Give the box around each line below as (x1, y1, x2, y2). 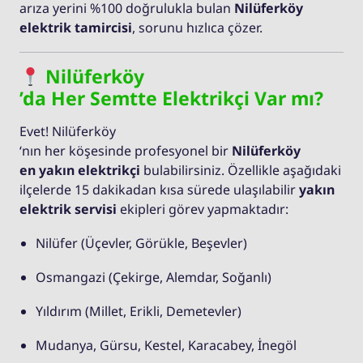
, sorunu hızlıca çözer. (132, 19, 263, 37)
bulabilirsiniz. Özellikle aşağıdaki (140, 161, 341, 180)
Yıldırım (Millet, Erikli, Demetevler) (36, 302, 241, 321)
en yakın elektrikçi (19, 161, 140, 180)
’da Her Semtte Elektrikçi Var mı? (19, 85, 323, 112)
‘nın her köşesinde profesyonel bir (19, 142, 232, 160)
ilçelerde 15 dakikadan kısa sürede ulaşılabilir (19, 181, 299, 199)
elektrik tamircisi (19, 19, 132, 37)
